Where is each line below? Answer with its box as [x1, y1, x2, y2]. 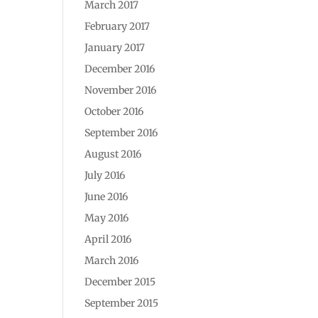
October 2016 [84, 105, 144, 118]
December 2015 [84, 275, 156, 288]
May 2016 [84, 212, 129, 224]
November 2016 [84, 84, 157, 97]
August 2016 [84, 148, 142, 160]
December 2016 [84, 62, 155, 75]
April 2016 [84, 233, 132, 246]
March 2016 [84, 254, 139, 267]
